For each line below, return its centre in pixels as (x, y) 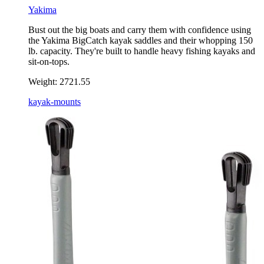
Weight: (43, 82)
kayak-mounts (55, 102)
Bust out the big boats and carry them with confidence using (140, 30)
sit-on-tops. (49, 62)
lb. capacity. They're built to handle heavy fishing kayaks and (142, 51)
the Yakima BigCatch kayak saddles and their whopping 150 (141, 41)
